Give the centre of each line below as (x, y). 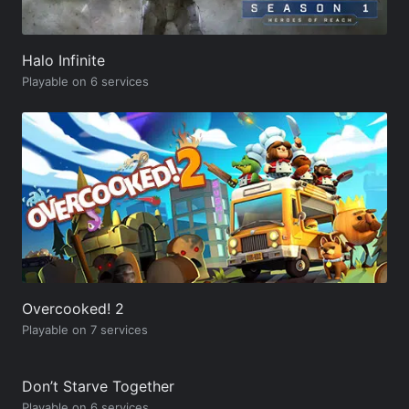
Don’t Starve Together (98, 386)
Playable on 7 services (85, 329)
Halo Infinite (63, 60)
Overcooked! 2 (73, 308)
